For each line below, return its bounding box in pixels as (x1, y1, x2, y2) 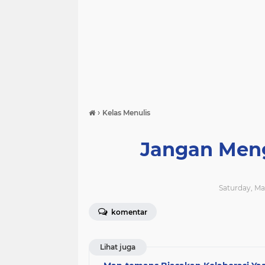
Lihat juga (100, 243, 135, 251)
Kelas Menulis (102, 108, 150, 117)
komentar (109, 208, 147, 216)
